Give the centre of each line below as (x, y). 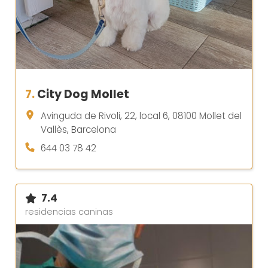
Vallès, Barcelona (78, 130)
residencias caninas (69, 212)
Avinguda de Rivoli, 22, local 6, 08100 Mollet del (141, 116)
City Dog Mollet (83, 95)
